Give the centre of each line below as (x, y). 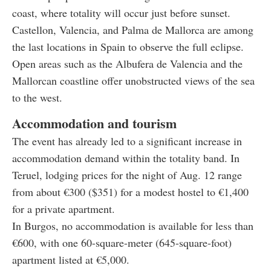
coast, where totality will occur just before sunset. (121, 12)
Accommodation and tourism (94, 123)
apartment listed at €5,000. (71, 259)
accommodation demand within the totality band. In (126, 158)
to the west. (37, 97)
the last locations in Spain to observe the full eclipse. (128, 46)
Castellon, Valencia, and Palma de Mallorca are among (133, 29)
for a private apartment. (64, 208)
